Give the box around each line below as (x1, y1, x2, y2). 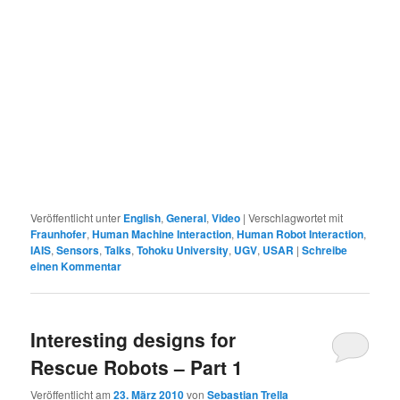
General (166, 209, 207, 226)
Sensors (56, 241, 100, 258)
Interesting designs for (30, 326, 237, 354)
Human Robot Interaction (237, 225, 364, 242)
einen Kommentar (30, 257, 122, 274)
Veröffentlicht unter (30, 209, 121, 225)
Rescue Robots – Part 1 (30, 354, 244, 381)
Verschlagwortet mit (248, 209, 344, 225)
